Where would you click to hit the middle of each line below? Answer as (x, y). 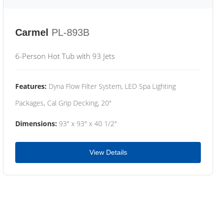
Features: (31, 86)
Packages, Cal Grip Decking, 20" (63, 103)
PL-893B (70, 32)
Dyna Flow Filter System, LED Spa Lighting (111, 86)
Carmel (32, 32)
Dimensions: (36, 124)
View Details (108, 152)
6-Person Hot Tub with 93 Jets (65, 56)
